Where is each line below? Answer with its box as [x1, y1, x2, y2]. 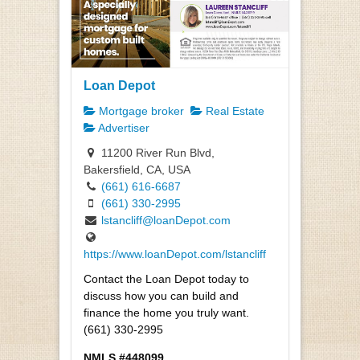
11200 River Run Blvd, [98, 145, 215, 159]
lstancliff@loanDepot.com [101, 213, 231, 227]
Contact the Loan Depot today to [84, 272, 249, 285]
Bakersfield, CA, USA [84, 162, 190, 176]
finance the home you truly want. [84, 305, 249, 319]
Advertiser [96, 121, 149, 135]
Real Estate [202, 104, 264, 118]
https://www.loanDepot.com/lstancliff [84, 247, 266, 260]
